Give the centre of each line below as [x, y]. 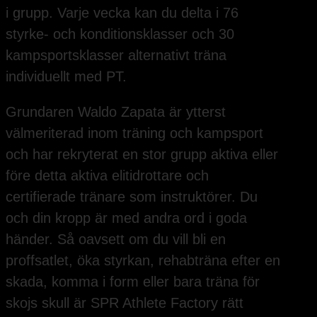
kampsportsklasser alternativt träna [116, 56]
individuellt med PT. [66, 77]
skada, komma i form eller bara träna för [133, 282]
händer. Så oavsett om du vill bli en [116, 240]
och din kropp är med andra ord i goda [126, 218]
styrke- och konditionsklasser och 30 [120, 34]
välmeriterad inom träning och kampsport [134, 133]
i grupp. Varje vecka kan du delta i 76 [122, 13]
